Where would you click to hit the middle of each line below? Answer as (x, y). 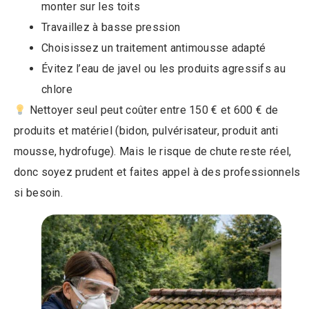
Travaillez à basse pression (111, 28)
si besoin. (38, 193)
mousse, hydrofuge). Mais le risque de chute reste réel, (153, 152)
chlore (57, 90)
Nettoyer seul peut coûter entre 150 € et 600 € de (152, 110)
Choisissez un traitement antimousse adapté (154, 48)
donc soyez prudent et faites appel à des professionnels (157, 172)
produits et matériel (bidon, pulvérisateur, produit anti (146, 131)
